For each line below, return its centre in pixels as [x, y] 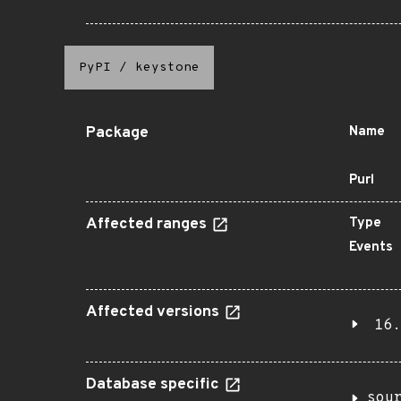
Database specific [154, 385]
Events [371, 247]
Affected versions [154, 312]
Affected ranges [148, 225]
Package [117, 133]
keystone [167, 68]
